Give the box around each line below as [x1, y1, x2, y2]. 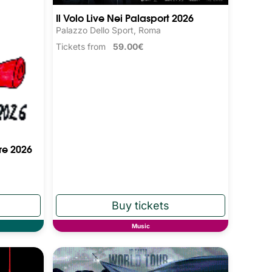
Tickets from [56, 41, 114, 52]
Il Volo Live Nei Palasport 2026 [56, 9, 194, 25]
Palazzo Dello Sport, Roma [56, 24, 161, 35]
